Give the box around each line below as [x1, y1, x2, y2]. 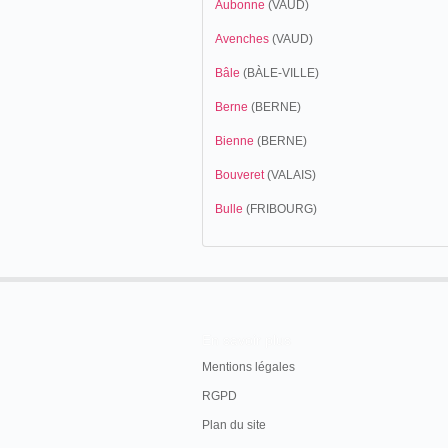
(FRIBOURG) [243, 202, 317, 216]
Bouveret [215, 168, 264, 182]
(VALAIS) [264, 168, 316, 182]
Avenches [215, 32, 269, 46]
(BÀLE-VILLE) [240, 66, 319, 80]
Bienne [215, 134, 254, 148]
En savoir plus [202, 332, 291, 348]
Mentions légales [202, 360, 295, 374]
